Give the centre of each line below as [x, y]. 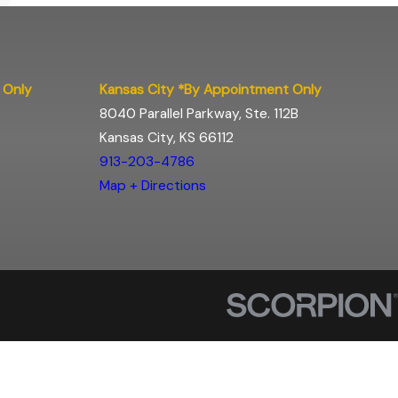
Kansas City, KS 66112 [167, 137]
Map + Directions [153, 185]
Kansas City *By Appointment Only [211, 89]
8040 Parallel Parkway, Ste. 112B [199, 113]
